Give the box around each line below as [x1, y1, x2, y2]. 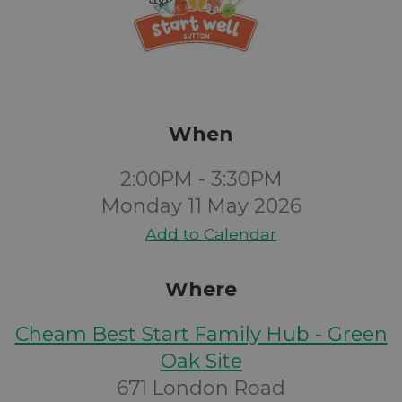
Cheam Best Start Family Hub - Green [14, 322, 388, 346]
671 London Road [117, 376, 285, 400]
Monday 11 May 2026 [100, 194, 301, 218]
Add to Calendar [145, 224, 276, 243]
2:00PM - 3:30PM [119, 167, 283, 191]
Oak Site [160, 349, 242, 373]
